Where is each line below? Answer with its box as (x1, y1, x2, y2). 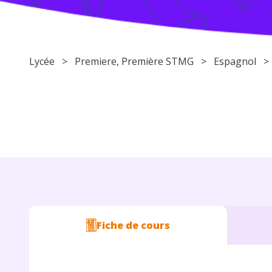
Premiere (75, 54, 117, 68)
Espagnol (214, 54, 256, 68)
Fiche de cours (96, 218, 170, 232)
